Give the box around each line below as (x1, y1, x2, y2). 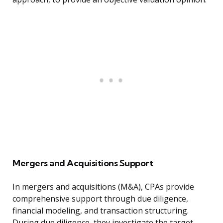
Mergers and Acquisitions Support (12, 157, 153, 169)
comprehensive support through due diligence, (12, 193, 188, 205)
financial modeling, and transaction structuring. (12, 205, 189, 217)
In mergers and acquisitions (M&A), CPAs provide (12, 181, 194, 193)
